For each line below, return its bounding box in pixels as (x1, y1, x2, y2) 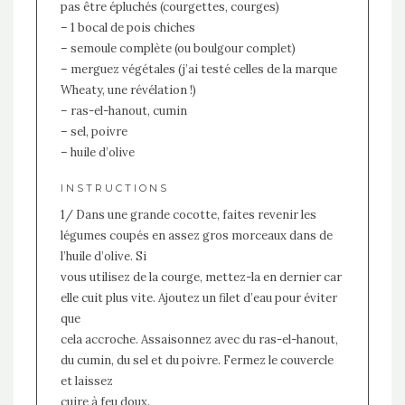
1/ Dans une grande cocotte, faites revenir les (60, 207, 316, 223)
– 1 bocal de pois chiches (60, 20, 195, 36)
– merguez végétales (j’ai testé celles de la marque (60, 61, 337, 78)
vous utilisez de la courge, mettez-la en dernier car (60, 269, 342, 286)
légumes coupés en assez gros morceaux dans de (60, 228, 333, 244)
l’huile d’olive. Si (60, 249, 146, 265)
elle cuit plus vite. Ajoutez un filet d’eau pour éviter (60, 290, 337, 306)
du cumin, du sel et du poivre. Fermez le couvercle (60, 353, 334, 369)
